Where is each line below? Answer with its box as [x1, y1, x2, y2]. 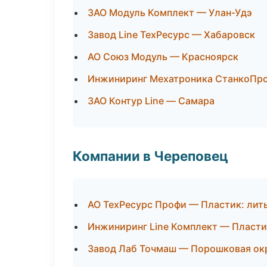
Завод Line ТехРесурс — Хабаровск [88, 29, 255, 41]
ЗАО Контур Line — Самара [88, 95, 215, 107]
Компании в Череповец [73, 148, 228, 164]
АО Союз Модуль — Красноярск [88, 51, 238, 63]
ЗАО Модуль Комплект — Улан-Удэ [88, 7, 252, 18]
